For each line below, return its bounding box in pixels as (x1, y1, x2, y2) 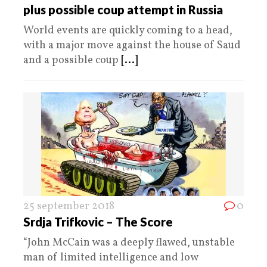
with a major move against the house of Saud (23, 38, 241, 53)
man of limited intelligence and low (23, 250, 198, 265)
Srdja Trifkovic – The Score (23, 214, 173, 229)
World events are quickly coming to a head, (23, 23, 232, 38)
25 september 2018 (23, 198, 114, 214)
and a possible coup (23, 52, 121, 68)
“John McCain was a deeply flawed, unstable (23, 235, 235, 250)
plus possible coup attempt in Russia (23, 2, 223, 17)
